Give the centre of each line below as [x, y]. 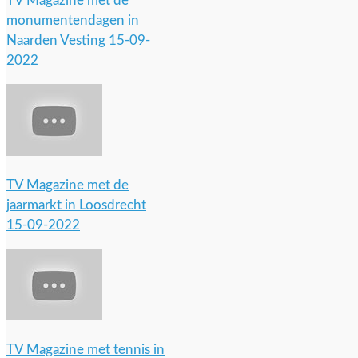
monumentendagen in [73, 20]
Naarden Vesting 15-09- [78, 40]
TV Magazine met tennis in [86, 350]
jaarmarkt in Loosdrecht [76, 205]
